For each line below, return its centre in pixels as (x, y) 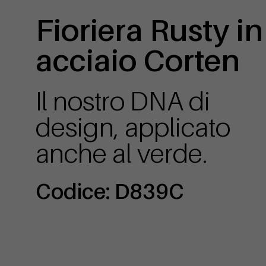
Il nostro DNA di (123, 101)
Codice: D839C (110, 191)
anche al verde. (122, 153)
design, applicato (133, 127)
